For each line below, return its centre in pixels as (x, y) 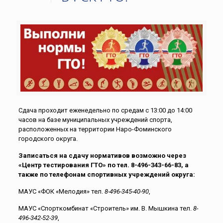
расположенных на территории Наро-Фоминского (95, 129)
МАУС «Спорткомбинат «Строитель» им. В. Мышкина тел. (106, 209)
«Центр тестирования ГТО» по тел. (74, 165)
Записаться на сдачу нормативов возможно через (102, 156)
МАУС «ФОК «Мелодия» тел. (61, 192)
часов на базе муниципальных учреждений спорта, (95, 120)
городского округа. (48, 139)
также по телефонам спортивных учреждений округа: (107, 175)
